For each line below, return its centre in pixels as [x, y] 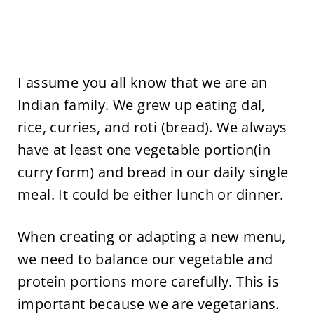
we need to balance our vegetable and [145, 259]
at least [78, 150]
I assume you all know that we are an [142, 82]
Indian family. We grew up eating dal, [141, 105]
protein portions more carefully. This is [148, 281]
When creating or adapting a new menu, [151, 237]
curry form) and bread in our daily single [153, 172]
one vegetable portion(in [187, 150]
